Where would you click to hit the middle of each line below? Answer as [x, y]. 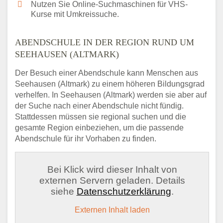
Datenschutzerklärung [124, 192]
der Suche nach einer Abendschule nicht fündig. [99, 106]
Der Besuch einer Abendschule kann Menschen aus [107, 73]
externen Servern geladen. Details [112, 181]
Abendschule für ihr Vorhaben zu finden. [86, 139]
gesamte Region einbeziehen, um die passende [99, 128]
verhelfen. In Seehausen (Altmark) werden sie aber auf [111, 95]
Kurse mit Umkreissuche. [75, 14]
